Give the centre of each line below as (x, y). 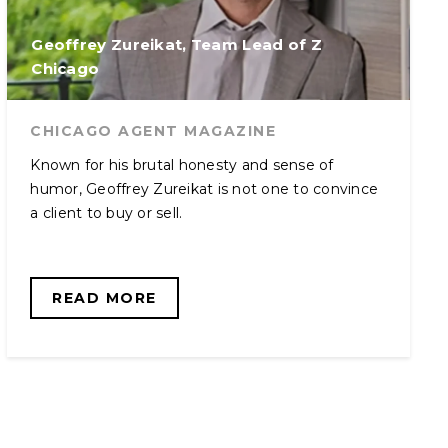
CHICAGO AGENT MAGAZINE (153, 131)
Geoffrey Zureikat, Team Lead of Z (176, 44)
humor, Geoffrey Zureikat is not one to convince (204, 189)
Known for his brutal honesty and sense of (182, 165)
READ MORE (104, 298)
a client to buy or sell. (106, 213)
